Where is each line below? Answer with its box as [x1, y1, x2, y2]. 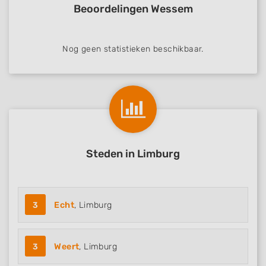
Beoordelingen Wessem [73, 2, 193, 15]
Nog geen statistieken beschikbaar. [62, 44, 204, 54]
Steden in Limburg [86, 147, 180, 160]
